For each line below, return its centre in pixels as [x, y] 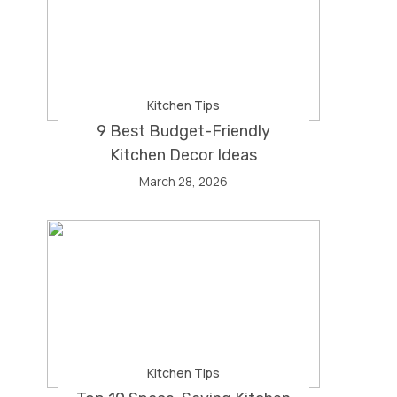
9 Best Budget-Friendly [184, 131]
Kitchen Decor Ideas [184, 155]
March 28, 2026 [184, 181]
